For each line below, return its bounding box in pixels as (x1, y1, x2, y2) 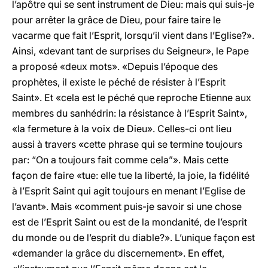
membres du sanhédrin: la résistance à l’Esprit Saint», (12, 107, 247, 119)
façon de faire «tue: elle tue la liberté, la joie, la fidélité (12, 169, 249, 181)
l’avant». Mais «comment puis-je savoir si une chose (12, 200, 242, 212)
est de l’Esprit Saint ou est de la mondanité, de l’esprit (12, 216, 247, 228)
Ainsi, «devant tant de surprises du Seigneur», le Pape (12, 45, 249, 57)
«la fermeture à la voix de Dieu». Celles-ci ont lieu (12, 123, 232, 135)
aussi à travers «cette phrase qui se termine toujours (12, 138, 242, 150)
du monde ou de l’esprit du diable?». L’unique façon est (12, 232, 255, 243)
